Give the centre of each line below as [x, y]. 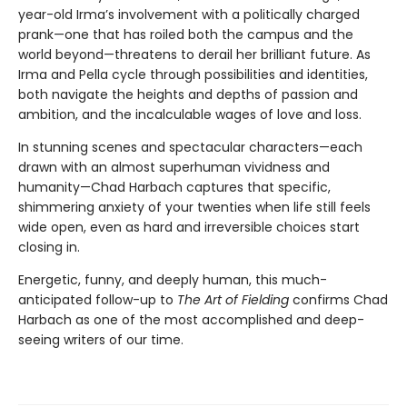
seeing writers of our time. [101, 340]
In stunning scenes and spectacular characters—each [190, 148]
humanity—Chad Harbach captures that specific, [174, 188]
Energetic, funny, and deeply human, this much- [173, 280]
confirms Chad [340, 300]
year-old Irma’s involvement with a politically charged [189, 15]
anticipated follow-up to [98, 300]
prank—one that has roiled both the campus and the [186, 35]
